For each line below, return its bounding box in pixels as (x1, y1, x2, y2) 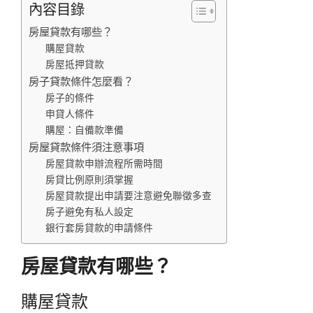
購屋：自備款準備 (45, 124, 124, 136)
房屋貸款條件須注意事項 (29, 140, 144, 154)
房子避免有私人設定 (45, 206, 134, 217)
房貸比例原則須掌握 (45, 174, 134, 185)
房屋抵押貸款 (45, 59, 105, 70)
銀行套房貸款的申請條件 (45, 222, 154, 233)
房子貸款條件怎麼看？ (29, 75, 133, 88)
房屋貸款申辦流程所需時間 (45, 158, 163, 169)
